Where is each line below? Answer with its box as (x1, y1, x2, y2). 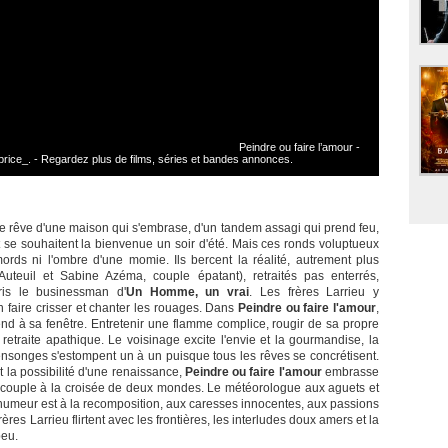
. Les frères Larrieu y (249, 285, 380, 300)
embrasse (321, 365, 380, 380)
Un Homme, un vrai (126, 285, 250, 300)
